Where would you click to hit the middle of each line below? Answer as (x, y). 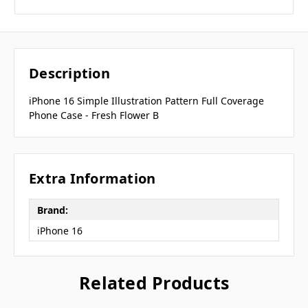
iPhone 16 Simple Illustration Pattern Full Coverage (146, 101)
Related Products (154, 283)
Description (69, 74)
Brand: (52, 210)
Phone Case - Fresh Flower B (94, 115)
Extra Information (92, 179)
